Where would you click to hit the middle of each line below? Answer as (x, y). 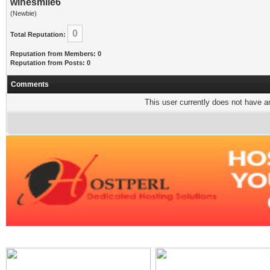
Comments (30, 84)
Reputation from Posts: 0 (50, 63)
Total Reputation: (38, 34)
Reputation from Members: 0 (56, 54)
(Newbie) (24, 13)
